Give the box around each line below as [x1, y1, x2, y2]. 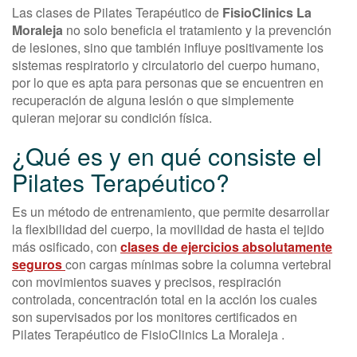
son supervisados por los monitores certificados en [12, 308, 297, 327]
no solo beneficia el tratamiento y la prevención [63, 21, 331, 40]
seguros [12, 255, 65, 274]
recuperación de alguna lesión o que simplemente [12, 91, 294, 110]
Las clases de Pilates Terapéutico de [12, 3, 222, 22]
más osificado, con [12, 237, 120, 257]
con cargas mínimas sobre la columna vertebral [65, 255, 331, 274]
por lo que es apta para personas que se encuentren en [12, 73, 324, 92]
